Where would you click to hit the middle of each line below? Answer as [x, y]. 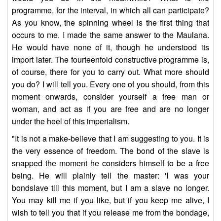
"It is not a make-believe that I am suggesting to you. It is [110, 139]
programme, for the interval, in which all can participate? [110, 10]
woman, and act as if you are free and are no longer [110, 109]
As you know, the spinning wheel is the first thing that [110, 23]
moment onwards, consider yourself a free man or [110, 97]
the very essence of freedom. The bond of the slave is [110, 151]
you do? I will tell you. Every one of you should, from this [110, 84]
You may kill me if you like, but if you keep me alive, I [110, 200]
